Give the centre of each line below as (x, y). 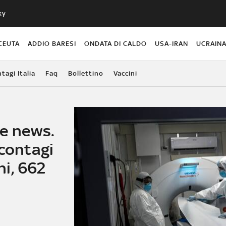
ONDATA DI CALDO (116, 43)
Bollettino (86, 73)
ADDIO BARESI (52, 43)
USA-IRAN (172, 43)
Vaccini (125, 73)
